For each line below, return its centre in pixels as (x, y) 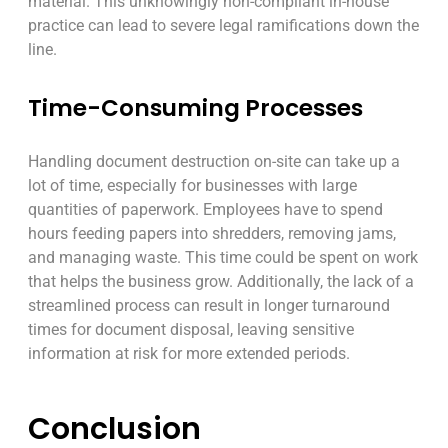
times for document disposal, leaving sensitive (191, 329)
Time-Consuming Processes (195, 107)
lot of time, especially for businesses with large (192, 185)
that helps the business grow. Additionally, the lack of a (221, 281)
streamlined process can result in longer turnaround (209, 305)
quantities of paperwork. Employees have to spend (205, 209)
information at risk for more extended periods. (189, 353)
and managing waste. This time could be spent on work (223, 257)
